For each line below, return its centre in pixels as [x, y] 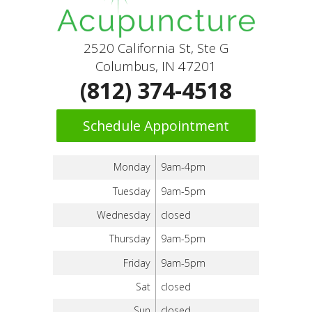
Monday [132, 167]
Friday [136, 263]
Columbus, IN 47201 [156, 66]
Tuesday [131, 191]
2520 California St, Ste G [156, 48]
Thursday [130, 239]
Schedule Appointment [156, 126]
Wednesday [123, 215]
